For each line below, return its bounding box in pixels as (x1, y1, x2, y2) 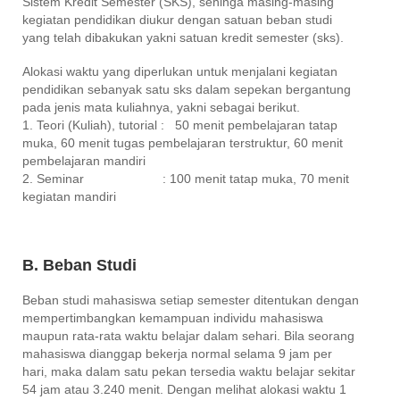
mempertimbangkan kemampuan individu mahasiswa (22, 310, 323, 325)
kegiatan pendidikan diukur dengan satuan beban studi (22, 12, 332, 27)
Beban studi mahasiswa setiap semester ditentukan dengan (22, 292, 359, 307)
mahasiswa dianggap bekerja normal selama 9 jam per (22, 346, 332, 361)
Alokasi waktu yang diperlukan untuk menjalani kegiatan (22, 63, 337, 79)
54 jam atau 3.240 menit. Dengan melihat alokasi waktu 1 (22, 381, 346, 396)
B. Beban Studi (22, 255, 137, 274)
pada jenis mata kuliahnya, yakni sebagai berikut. (22, 99, 304, 114)
